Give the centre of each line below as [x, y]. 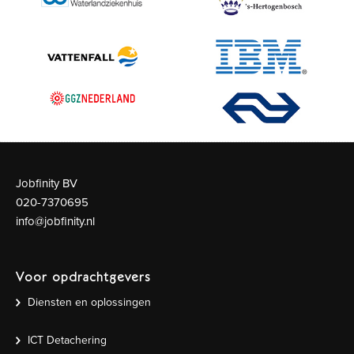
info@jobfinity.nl [55, 221]
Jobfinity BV [47, 183]
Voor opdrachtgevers [83, 277]
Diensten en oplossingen [89, 302]
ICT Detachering [67, 340]
